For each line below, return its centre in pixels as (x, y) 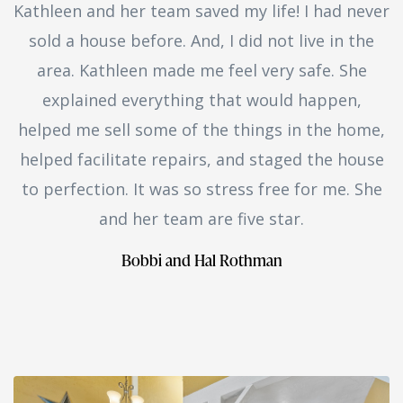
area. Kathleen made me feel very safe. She (201, 71)
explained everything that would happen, (201, 100)
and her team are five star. (201, 219)
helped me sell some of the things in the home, (201, 130)
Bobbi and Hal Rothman (201, 260)
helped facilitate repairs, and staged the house (201, 160)
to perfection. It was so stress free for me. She (201, 189)
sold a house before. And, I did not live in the (201, 41)
